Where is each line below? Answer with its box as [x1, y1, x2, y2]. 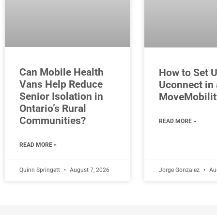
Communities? [19, 114, 86, 126]
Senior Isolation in [19, 90, 103, 102]
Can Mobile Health [19, 66, 104, 78]
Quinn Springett [19, 166, 62, 173]
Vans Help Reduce [19, 78, 103, 90]
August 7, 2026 [68, 166, 109, 173]
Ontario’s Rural [19, 102, 86, 114]
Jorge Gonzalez [158, 166, 201, 173]
